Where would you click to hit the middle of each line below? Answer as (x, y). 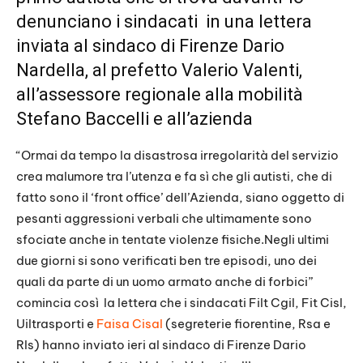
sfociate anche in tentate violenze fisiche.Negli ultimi (173, 240)
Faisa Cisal (130, 324)
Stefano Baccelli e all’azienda (135, 119)
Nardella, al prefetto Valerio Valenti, (159, 70)
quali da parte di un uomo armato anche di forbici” (164, 282)
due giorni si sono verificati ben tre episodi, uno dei (167, 261)
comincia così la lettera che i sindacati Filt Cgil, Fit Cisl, (181, 303)
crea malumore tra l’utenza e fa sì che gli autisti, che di (174, 177)
